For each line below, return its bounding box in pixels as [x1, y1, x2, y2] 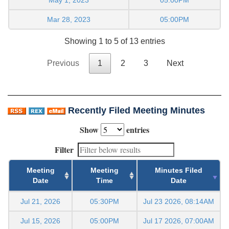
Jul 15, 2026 [20, 217, 60, 225]
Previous [47, 59, 79, 68]
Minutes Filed [155, 166, 202, 175]
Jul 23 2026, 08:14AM [143, 197, 214, 206]
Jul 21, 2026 [20, 197, 60, 206]
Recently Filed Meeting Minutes [68, 105, 205, 116]
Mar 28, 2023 [47, 15, 90, 24]
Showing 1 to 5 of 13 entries [64, 37, 165, 46]
